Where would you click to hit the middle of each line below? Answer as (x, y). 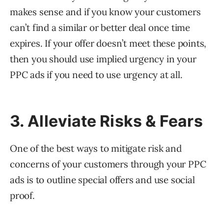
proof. (22, 195)
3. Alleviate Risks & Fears (106, 121)
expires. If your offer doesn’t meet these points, (108, 43)
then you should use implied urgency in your (103, 59)
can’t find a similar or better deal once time (100, 27)
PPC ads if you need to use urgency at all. (96, 74)
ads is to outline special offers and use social (102, 179)
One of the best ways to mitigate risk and (96, 148)
